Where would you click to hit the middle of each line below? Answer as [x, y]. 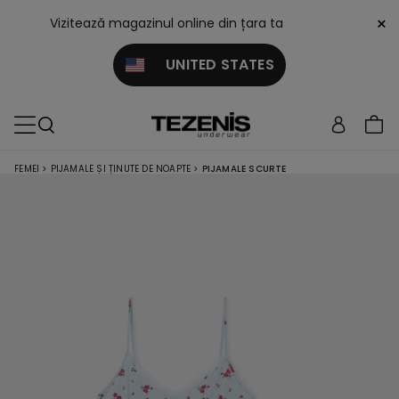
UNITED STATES [209, 65]
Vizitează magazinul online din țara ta [167, 23]
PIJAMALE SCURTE [244, 169]
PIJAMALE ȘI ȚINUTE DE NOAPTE [121, 169]
